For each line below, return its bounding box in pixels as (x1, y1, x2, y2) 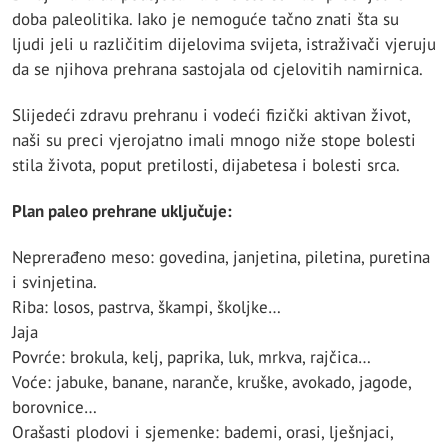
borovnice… (12, 396, 97, 419)
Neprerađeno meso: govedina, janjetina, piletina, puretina (12, 246, 430, 269)
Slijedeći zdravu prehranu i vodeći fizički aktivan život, (12, 103, 410, 126)
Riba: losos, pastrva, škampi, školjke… (12, 296, 281, 319)
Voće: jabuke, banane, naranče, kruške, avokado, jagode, (12, 371, 411, 394)
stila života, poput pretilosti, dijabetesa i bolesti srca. (12, 153, 400, 176)
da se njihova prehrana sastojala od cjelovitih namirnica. (12, 57, 423, 80)
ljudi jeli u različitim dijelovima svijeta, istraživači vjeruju (12, 32, 436, 55)
